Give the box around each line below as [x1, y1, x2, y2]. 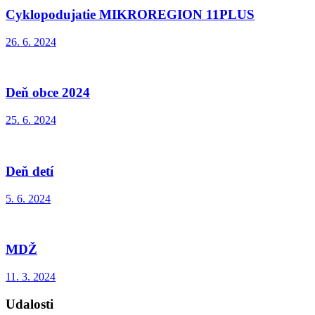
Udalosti [6, 296, 53, 311]
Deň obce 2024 [6, 85, 90, 101]
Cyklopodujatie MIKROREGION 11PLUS [6, 6, 255, 22]
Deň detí [6, 163, 53, 179]
